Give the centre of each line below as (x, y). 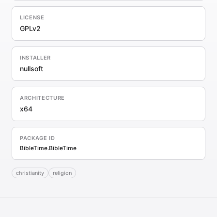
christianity (30, 173)
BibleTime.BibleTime (48, 148)
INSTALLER (35, 58)
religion (62, 173)
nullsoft (31, 69)
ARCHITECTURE (42, 98)
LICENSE (32, 17)
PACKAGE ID (38, 138)
